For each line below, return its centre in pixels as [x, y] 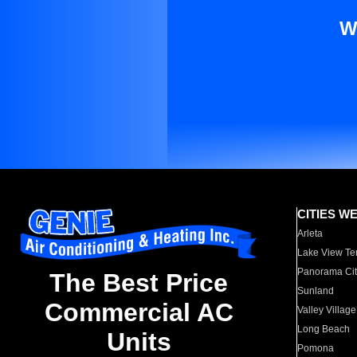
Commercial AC [139, 313]
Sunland [316, 291]
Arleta [310, 233]
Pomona [316, 348]
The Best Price [139, 283]
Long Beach [324, 329]
